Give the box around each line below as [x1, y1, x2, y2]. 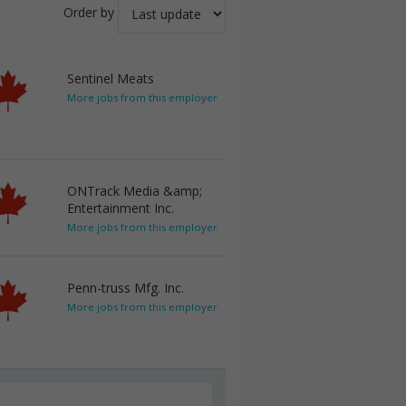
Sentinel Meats [67, 70, 154, 87]
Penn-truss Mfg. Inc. [67, 279, 184, 296]
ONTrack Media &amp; [67, 182, 202, 199]
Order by [63, 4, 114, 22]
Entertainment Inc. [67, 199, 174, 217]
